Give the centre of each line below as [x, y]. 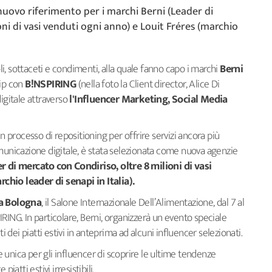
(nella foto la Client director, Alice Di [148, 84]
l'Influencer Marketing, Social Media [148, 100]
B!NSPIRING [49, 84]
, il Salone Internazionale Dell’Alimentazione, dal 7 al [143, 203]
